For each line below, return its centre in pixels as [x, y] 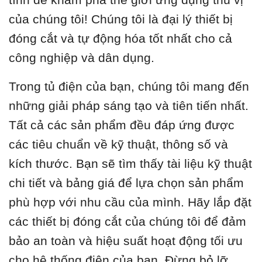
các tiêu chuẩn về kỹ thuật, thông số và [118, 144]
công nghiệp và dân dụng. [82, 57]
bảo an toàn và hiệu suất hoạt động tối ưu [126, 240]
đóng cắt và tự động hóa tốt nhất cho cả [120, 38]
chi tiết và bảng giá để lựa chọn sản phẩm [126, 182]
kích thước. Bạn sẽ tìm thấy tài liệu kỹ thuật [130, 163]
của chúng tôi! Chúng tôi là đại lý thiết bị [121, 19]
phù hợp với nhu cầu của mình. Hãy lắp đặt [130, 202]
